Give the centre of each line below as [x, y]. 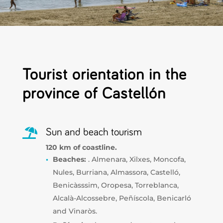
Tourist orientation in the [104, 75]
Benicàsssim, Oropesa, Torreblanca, [115, 185]
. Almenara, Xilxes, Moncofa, [136, 159]
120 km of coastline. [81, 147]
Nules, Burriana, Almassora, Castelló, [116, 172]
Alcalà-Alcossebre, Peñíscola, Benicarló [122, 198]
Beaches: [69, 159]
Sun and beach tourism [94, 132]
